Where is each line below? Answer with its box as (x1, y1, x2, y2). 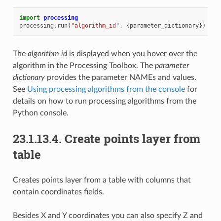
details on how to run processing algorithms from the (12, 97, 196, 106)
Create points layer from (64, 131, 200, 147)
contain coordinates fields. (12, 188, 104, 196)
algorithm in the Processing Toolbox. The (12, 62, 155, 70)
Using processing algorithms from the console (27, 85, 185, 94)
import (19, 14, 40, 22)
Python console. (12, 109, 69, 117)
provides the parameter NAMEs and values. (44, 74, 196, 82)
